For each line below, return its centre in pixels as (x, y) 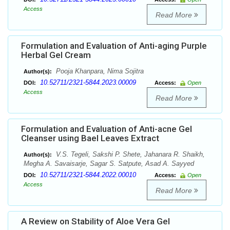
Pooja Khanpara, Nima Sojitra (99, 71)
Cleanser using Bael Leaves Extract (90, 138)
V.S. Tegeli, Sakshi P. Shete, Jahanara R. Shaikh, (129, 155)
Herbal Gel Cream (56, 55)
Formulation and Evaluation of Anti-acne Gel (107, 129)
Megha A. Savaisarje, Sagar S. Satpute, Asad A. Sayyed (109, 164)
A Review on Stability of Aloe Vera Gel (95, 222)
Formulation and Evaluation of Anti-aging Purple (114, 46)
